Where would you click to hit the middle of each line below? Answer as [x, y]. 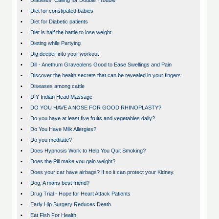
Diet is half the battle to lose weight [71, 33]
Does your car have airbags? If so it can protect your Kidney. [102, 172]
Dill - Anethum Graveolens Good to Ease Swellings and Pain [101, 65]
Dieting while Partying [55, 43]
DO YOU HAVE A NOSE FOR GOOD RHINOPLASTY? [96, 108]
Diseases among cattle [57, 86]
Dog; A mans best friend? [60, 183]
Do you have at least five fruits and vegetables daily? [93, 119]
